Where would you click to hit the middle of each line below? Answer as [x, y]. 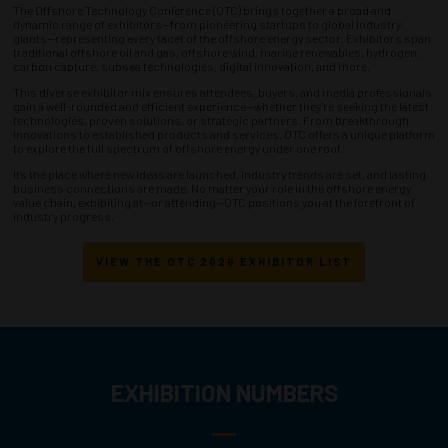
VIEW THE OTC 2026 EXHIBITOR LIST [224, 261]
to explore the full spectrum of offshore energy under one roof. [178, 148]
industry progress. [63, 216]
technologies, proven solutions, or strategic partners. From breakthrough [211, 120]
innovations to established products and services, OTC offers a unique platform [224, 134]
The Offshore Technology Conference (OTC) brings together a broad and [202, 10]
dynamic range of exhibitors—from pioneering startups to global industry [207, 24]
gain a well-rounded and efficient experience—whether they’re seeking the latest [221, 106]
